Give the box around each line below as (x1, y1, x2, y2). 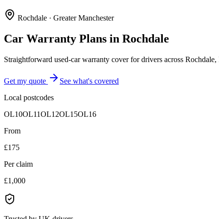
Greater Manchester (53, 14, 114, 22)
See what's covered (60, 76, 119, 85)
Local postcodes (4, 93, 54, 102)
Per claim (4, 159, 33, 168)
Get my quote (4, 76, 48, 85)
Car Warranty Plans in (4, 32, 122, 45)
